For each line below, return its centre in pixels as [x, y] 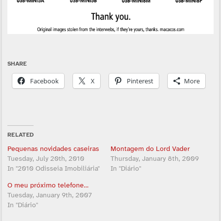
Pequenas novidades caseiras [53, 149]
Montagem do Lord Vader [150, 149]
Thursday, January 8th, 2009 [155, 159]
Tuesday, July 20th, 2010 [46, 159]
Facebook [44, 81]
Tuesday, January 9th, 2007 [49, 195]
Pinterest [140, 81]
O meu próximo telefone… [48, 185]
